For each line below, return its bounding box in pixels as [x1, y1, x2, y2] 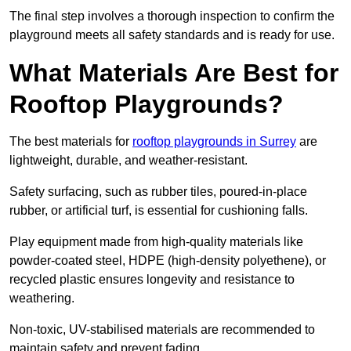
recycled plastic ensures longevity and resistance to [9, 273, 295, 287]
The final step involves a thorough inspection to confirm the [9, 9, 335, 24]
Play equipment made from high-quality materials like [9, 235, 303, 249]
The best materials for [9, 135, 132, 149]
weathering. [9, 291, 78, 306]
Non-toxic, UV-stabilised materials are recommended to [9, 323, 315, 337]
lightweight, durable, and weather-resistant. [9, 154, 251, 168]
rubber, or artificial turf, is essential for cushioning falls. [9, 204, 311, 218]
